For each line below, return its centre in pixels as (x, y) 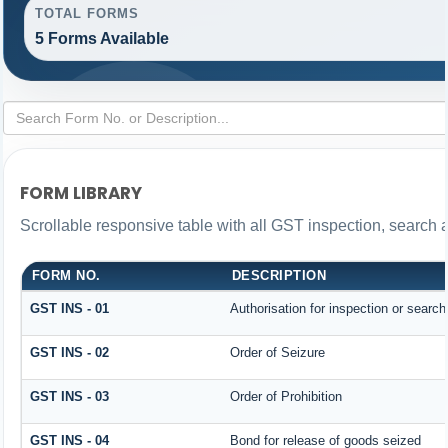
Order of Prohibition (289, 396)
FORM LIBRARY (80, 193)
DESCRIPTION (279, 275)
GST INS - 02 (69, 352)
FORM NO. (66, 275)
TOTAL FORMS (87, 13)
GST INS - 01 (69, 308)
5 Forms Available (101, 39)
